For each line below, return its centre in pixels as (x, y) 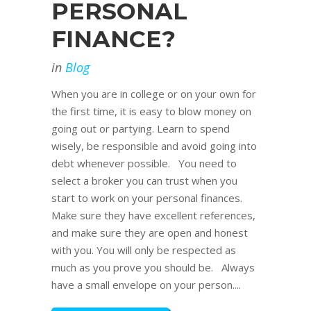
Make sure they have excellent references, (153, 216)
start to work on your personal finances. (147, 198)
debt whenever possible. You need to (144, 163)
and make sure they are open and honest (150, 233)
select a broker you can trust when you (144, 181)
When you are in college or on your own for (154, 94)
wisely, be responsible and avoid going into (154, 146)
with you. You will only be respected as (144, 250)
